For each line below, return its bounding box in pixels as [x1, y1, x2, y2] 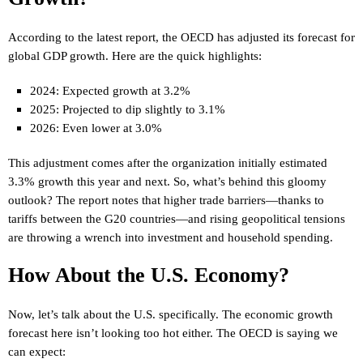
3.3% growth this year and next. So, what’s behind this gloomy [8, 174, 327, 188]
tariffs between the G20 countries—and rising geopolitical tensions [8, 211, 345, 225]
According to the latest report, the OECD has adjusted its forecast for [8, 30, 355, 44]
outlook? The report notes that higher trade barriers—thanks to [8, 193, 324, 207]
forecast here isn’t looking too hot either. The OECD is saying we [8, 326, 338, 340]
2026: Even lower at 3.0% [29, 121, 162, 135]
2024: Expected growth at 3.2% [29, 83, 190, 97]
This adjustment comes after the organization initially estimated [8, 156, 327, 169]
